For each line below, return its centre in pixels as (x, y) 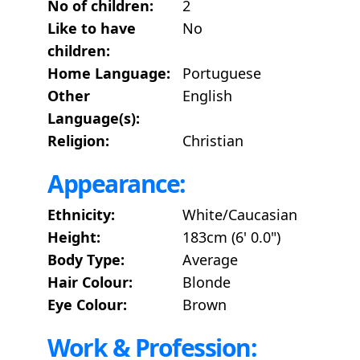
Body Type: (86, 260)
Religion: (78, 141)
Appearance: (117, 184)
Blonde (207, 282)
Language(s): (94, 118)
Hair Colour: (90, 282)
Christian (213, 141)
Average (210, 260)
